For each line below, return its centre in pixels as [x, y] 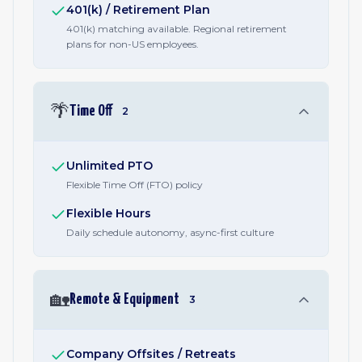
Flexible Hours [109, 213]
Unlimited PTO [109, 166]
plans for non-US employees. [133, 44]
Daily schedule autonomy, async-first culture [170, 232]
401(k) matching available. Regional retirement [177, 29]
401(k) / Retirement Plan [138, 10]
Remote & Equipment [124, 299]
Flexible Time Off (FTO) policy [135, 185]
